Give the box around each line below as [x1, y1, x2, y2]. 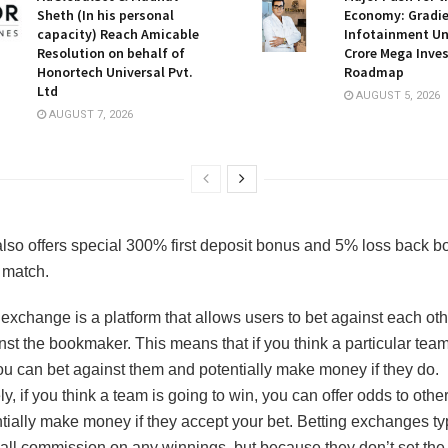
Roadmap [344, 63, 404, 82]
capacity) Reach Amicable [36, 25, 199, 44]
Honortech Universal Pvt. [36, 63, 193, 82]
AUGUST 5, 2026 [353, 89, 440, 103]
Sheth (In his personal [36, 6, 174, 25]
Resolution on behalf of [36, 44, 185, 63]
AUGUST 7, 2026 [45, 108, 133, 122]
